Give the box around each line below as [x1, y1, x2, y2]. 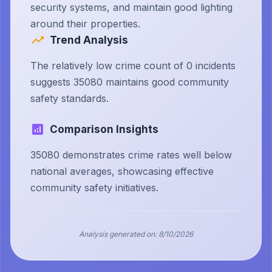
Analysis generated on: [79, 229, 157, 239]
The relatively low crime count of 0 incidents [30, 59, 236, 72]
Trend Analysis [50, 34, 128, 46]
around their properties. [30, 18, 140, 30]
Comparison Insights [50, 123, 158, 135]
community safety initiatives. [30, 182, 158, 194]
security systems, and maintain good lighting [30, 1, 233, 13]
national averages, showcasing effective [30, 165, 214, 177]
